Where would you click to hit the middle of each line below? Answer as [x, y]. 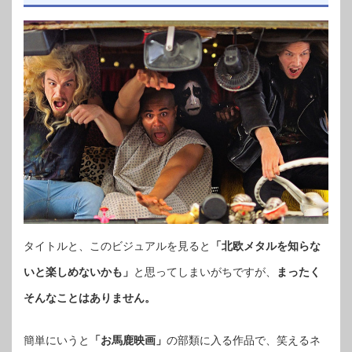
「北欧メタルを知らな [266, 246]
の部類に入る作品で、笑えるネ [244, 340]
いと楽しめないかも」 [79, 271]
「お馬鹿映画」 [128, 340]
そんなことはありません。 [90, 297]
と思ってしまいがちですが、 [205, 271]
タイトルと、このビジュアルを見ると [117, 246]
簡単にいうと [57, 340]
